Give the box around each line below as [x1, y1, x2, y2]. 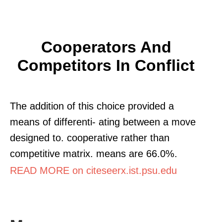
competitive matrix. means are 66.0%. [10, 148, 177, 159]
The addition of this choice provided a [10, 100, 174, 111]
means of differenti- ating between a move [10, 116, 196, 127]
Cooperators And [41, 38, 171, 56]
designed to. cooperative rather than [10, 132, 169, 143]
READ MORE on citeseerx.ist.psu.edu [10, 165, 177, 176]
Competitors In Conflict [17, 56, 195, 74]
